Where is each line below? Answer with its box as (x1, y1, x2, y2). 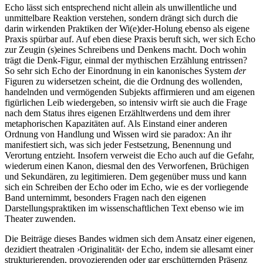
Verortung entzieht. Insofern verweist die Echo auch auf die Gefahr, (5, 150, 254, 161)
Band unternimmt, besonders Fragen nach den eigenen (5, 193, 206, 203)
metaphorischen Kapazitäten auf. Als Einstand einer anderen (5, 119, 227, 129)
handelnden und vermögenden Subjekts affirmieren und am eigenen (5, 87, 255, 97)
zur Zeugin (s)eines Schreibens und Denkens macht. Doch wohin (5, 45, 246, 55)
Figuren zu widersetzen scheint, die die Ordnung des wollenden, (5, 76, 242, 87)
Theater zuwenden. (5, 214, 76, 224)
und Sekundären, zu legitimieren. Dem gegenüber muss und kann (5, 171, 247, 182)
